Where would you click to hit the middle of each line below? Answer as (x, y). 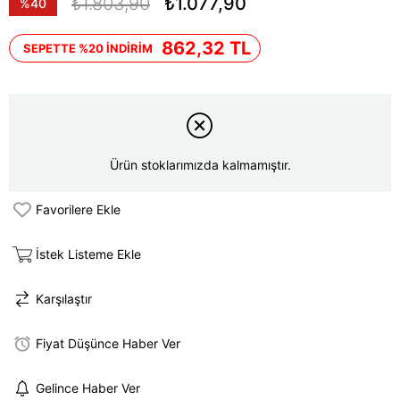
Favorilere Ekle (78, 210)
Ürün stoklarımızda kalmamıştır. (200, 165)
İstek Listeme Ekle (88, 254)
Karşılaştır (64, 299)
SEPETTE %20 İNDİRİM (88, 48)
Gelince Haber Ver (88, 388)
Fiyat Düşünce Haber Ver (108, 344)
